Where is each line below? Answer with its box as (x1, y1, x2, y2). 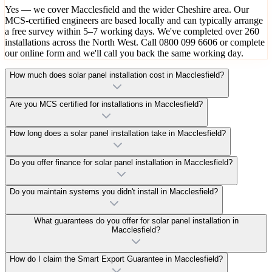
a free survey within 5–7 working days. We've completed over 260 (5, 25, 259, 36)
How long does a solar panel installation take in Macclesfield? (10, 128, 226, 138)
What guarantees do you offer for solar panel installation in (33, 216, 239, 225)
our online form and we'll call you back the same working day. (5, 47, 243, 58)
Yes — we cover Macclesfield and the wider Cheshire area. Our (5, 4, 249, 15)
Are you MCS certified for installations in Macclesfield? (10, 99, 203, 109)
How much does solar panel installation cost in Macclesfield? (10, 70, 224, 80)
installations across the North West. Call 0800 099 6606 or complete (5, 36, 265, 47)
